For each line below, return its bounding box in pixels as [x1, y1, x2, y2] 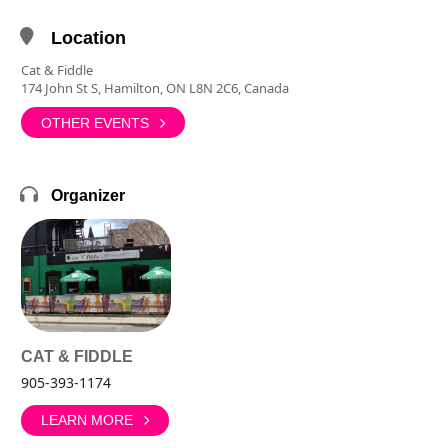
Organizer [51, 187, 125, 204]
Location [51, 28, 126, 48]
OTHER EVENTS [41, 114, 149, 131]
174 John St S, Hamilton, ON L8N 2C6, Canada [21, 79, 289, 97]
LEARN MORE [41, 412, 133, 428]
